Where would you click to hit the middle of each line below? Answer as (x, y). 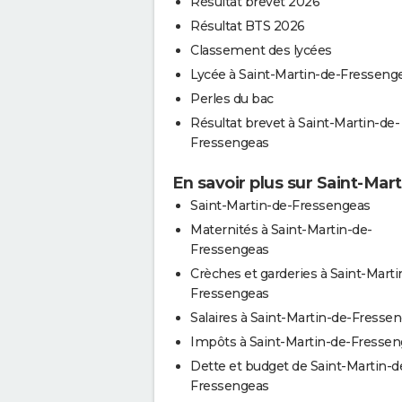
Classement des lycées (261, 50)
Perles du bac (232, 98)
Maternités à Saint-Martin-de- (281, 229)
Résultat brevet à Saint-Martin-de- (295, 122)
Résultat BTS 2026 (248, 26)
